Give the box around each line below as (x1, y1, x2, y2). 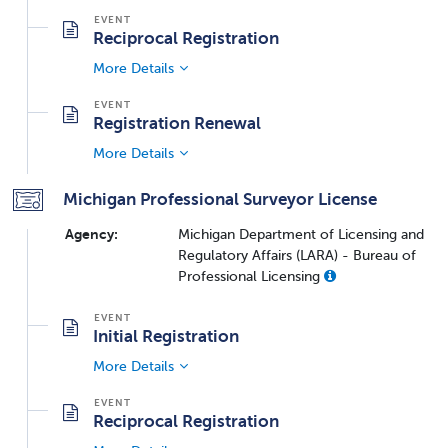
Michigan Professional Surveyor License (63, 189, 377, 210)
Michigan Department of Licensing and (178, 226, 424, 243)
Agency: (65, 226, 118, 243)
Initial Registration (93, 326, 239, 347)
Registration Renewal (93, 113, 261, 134)
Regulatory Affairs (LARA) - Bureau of (178, 247, 416, 264)
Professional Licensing (178, 268, 324, 285)
